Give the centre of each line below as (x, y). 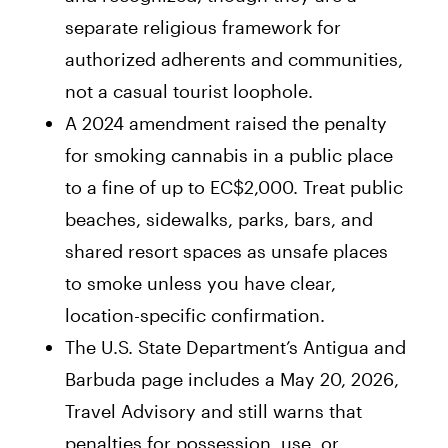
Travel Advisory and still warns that (213, 410)
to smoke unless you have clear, (200, 282)
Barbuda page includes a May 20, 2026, (232, 378)
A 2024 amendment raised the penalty (226, 122)
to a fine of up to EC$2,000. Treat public (234, 186)
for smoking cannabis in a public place (229, 154)
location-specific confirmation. (195, 314)
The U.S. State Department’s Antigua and (235, 346)
